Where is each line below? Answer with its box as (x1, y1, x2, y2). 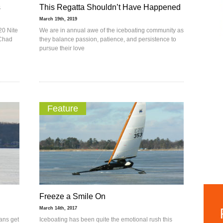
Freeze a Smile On (39, 192, 106, 201)
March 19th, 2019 (39, 16, 77, 21)
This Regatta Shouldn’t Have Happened (39, 3, 181, 11)
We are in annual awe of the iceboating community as (39, 27, 184, 34)
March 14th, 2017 (39, 206, 77, 211)
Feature (47, 104, 78, 113)
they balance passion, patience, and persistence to (39, 36, 176, 43)
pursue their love (39, 45, 85, 52)
